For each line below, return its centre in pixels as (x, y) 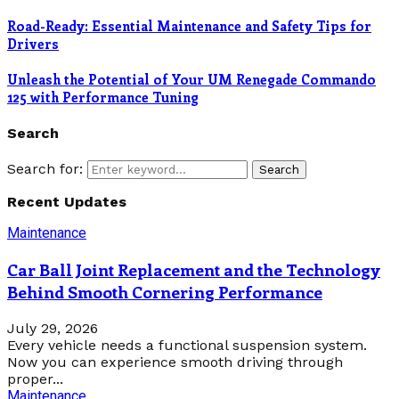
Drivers (33, 43)
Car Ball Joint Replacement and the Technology (194, 269)
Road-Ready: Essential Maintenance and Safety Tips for (189, 25)
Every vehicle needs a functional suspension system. (187, 345)
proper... (35, 379)
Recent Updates (67, 202)
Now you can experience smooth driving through (175, 362)
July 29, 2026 (53, 328)
